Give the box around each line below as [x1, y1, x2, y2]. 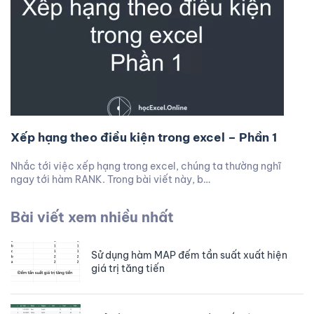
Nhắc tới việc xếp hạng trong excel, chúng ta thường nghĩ [11, 160, 281, 172]
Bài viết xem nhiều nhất [11, 208, 174, 226]
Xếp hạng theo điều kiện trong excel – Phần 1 [11, 130, 277, 145]
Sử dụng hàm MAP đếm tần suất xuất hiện [91, 249, 287, 261]
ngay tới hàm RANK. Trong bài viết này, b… [11, 173, 210, 186]
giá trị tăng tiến [91, 262, 165, 275]
